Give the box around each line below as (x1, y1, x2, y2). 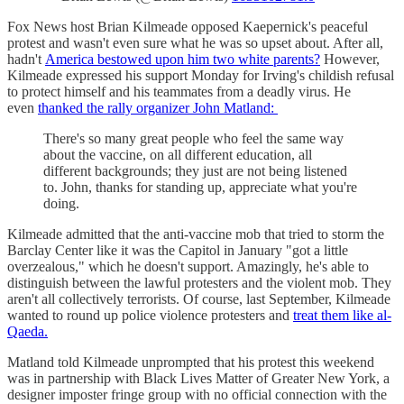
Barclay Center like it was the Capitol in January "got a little (7, 242, 348, 258)
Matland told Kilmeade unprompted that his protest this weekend (7, 353, 374, 370)
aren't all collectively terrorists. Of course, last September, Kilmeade (7, 290, 390, 307)
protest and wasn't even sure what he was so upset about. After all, (7, 34, 383, 50)
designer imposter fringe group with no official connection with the (7, 386, 387, 402)
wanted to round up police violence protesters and (7, 307, 293, 323)
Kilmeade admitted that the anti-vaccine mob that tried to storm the (7, 225, 384, 242)
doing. (43, 195, 79, 211)
